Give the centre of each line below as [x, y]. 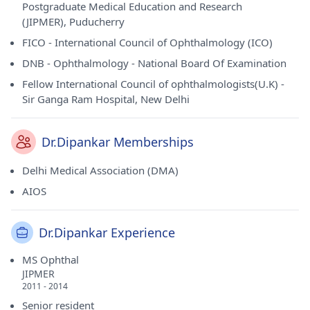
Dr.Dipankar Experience [107, 232]
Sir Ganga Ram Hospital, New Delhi [106, 99]
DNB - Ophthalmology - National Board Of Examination [154, 63]
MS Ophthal [51, 259]
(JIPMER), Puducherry [73, 21]
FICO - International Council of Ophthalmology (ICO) [147, 42]
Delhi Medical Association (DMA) [100, 170]
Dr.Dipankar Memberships [118, 142]
